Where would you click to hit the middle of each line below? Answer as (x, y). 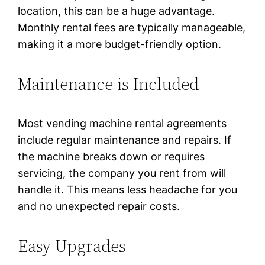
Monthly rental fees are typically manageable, (132, 27)
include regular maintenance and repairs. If (125, 140)
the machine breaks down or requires (112, 157)
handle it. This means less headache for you (128, 190)
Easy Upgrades (72, 246)
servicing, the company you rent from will (122, 173)
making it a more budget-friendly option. (120, 44)
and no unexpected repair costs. (99, 206)
